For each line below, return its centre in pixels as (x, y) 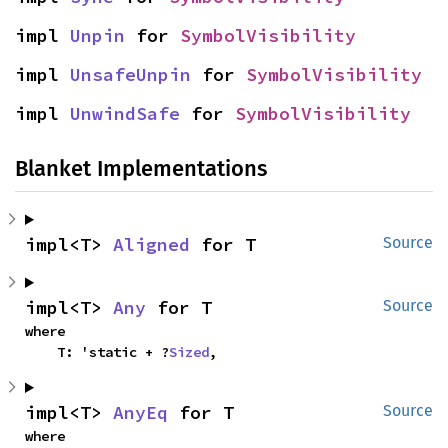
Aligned (151, 244)
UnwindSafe (125, 113)
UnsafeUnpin (130, 74)
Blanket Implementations (141, 168)
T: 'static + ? (113, 352)
